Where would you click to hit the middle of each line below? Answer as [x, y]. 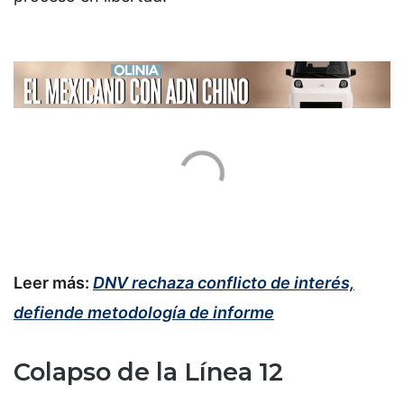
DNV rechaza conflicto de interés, [224, 283]
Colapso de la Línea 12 [148, 372]
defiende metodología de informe [144, 313]
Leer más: [53, 283]
